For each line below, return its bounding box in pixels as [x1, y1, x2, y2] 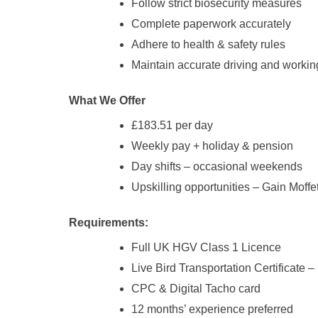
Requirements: [69, 216, 148, 229]
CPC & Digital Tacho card [131, 283, 261, 295]
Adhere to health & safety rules [131, 38, 285, 51]
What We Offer [69, 94, 146, 107]
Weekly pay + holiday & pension [131, 140, 293, 153]
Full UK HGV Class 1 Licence [131, 241, 281, 254]
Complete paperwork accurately [131, 18, 291, 31]
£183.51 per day [131, 119, 213, 132]
